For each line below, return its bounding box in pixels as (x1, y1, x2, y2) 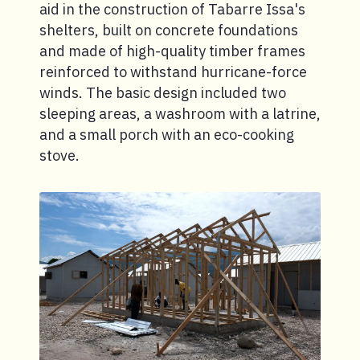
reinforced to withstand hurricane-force (39, 63, 307, 82)
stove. (39, 146, 80, 166)
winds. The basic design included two (39, 84, 286, 103)
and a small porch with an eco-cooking (39, 125, 294, 145)
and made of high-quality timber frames (39, 42, 305, 61)
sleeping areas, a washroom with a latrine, (39, 104, 321, 124)
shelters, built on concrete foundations (39, 21, 298, 40)
